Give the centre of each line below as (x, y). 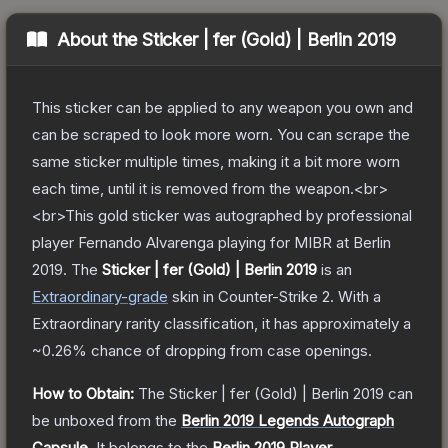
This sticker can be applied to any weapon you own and (222, 107)
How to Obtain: (83, 393)
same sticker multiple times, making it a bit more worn (216, 161)
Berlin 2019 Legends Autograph (287, 420)
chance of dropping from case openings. (229, 350)
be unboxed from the (104, 420)
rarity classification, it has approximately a (266, 323)
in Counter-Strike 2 (264, 296)
